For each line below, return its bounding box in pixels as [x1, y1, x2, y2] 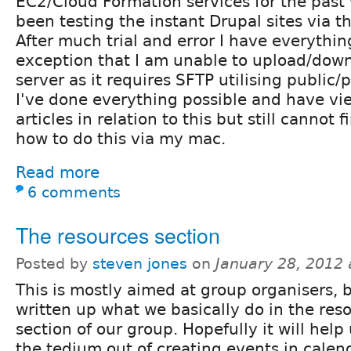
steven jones [92, 255, 187, 272]
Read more [16, 162, 100, 182]
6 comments [27, 183, 121, 201]
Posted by [16, 255, 92, 272]
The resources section [16, 219, 220, 250]
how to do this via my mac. [16, 128, 226, 148]
